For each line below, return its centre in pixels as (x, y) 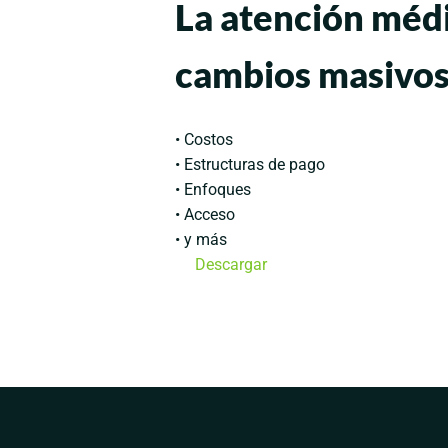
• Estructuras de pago (249, 165)
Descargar (230, 265)
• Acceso (204, 215)
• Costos (203, 140)
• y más (200, 240)
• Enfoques (212, 190)
